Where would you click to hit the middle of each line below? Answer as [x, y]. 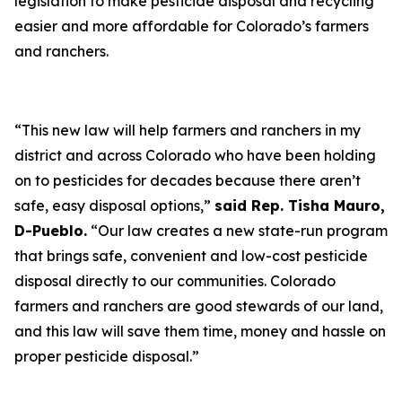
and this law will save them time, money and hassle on [200, 331]
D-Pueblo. [51, 231]
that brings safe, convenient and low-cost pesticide [191, 256]
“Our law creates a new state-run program [237, 231]
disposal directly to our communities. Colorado [175, 281]
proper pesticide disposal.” [107, 356]
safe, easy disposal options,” [114, 205]
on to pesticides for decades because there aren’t [188, 180]
